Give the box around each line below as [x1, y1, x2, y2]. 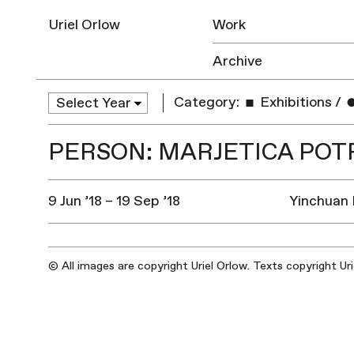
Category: [174, 93, 240, 112]
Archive [213, 52, 263, 70]
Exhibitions [257, 93, 333, 112]
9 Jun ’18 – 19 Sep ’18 [47, 191, 180, 210]
